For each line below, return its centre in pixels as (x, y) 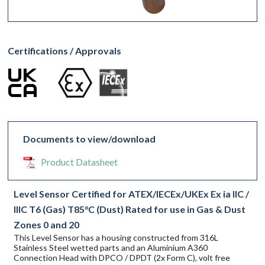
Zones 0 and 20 (47, 224)
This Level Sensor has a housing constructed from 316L (116, 237)
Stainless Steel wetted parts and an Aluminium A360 (111, 247)
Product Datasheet (80, 161)
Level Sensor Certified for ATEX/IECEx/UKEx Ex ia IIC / (132, 193)
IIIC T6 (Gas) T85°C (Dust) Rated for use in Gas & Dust (130, 209)
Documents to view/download (90, 138)
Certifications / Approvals (65, 50)
